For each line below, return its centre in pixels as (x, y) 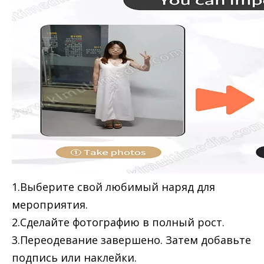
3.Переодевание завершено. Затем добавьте (131, 240)
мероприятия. (50, 204)
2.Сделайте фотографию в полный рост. (118, 222)
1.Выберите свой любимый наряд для (113, 187)
